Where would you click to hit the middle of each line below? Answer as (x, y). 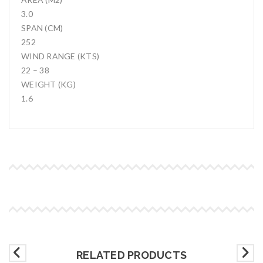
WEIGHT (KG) (48, 85)
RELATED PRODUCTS (131, 255)
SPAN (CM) (42, 28)
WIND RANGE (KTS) (60, 56)
